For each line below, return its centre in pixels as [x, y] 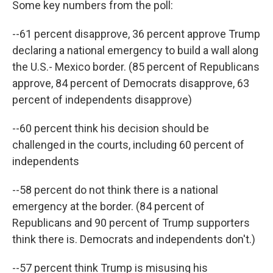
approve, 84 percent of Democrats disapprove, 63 [131, 83]
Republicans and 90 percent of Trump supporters [131, 223]
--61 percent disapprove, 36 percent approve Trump [136, 34]
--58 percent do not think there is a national [115, 190]
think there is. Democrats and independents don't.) [134, 239]
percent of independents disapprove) [102, 100]
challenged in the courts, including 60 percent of [128, 145]
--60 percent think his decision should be [111, 128]
